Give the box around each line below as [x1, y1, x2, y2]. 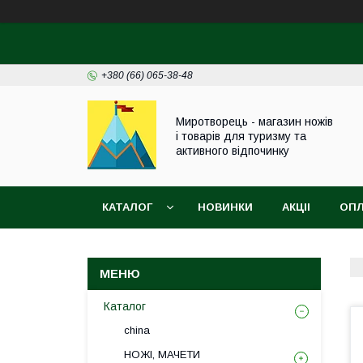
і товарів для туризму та [176, 130, 306, 143]
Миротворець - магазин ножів [176, 115, 333, 128]
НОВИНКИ [198, 201, 253, 213]
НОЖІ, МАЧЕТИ [124, 348, 200, 361]
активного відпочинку [176, 144, 289, 157]
